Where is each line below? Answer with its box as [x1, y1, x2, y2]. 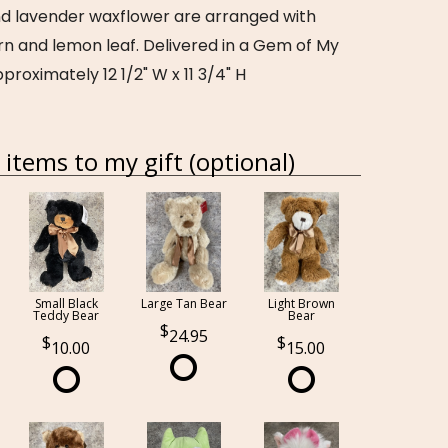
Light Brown [267, 295, 335, 312]
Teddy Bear [33, 307, 100, 324]
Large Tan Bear [140, 295, 227, 312]
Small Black [34, 295, 98, 312]
